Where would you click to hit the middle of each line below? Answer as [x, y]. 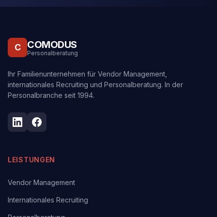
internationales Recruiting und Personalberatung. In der [95, 85]
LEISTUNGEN [31, 160]
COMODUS [52, 45]
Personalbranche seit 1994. [51, 95]
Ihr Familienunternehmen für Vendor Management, [87, 74]
